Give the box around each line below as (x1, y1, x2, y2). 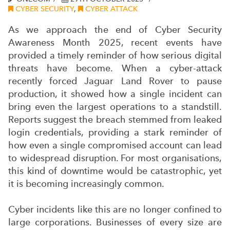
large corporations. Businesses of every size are (8, 217, 222, 228)
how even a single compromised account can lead (8, 140, 222, 151)
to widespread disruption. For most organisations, (8, 152, 222, 164)
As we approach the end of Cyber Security (8, 24, 222, 35)
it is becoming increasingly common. (8, 178, 164, 189)
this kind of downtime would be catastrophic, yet (8, 165, 222, 177)
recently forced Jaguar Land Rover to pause (8, 75, 222, 87)
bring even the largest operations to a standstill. (8, 101, 222, 112)
